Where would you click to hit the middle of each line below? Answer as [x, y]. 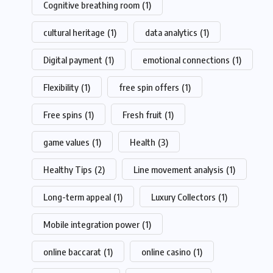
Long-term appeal [77, 197]
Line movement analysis [179, 170]
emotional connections [186, 60]
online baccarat [72, 252]
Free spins [63, 115]
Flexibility [61, 87]
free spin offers [149, 87]
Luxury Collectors [183, 197]
